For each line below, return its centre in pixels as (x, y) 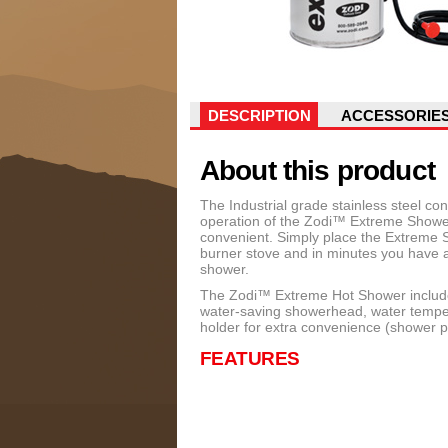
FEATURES (250, 358)
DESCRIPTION (259, 115)
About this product (317, 170)
